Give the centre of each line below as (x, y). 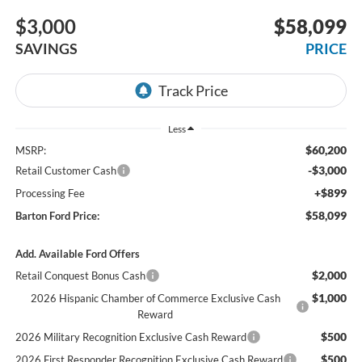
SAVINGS (46, 48)
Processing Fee (50, 193)
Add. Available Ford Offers (77, 253)
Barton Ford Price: (57, 215)
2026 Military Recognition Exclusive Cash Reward (130, 337)
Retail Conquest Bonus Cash (80, 275)
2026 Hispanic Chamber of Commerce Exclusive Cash (155, 298)
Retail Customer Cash (65, 170)
